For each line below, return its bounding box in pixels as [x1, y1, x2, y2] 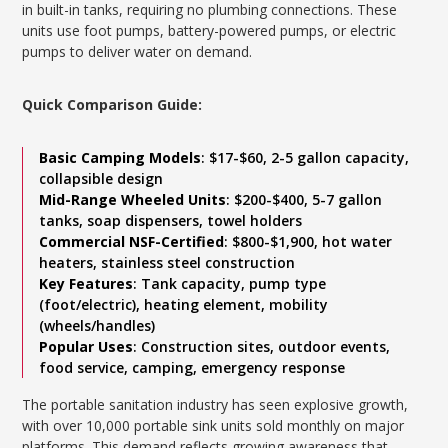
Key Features [39, 274, 134, 293]
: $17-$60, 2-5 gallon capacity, [201, 148, 410, 167]
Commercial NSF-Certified [39, 232, 225, 251]
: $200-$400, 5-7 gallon [226, 190, 383, 209]
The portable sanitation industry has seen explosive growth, [22, 395, 409, 414]
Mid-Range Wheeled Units [39, 190, 227, 209]
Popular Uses [39, 337, 134, 356]
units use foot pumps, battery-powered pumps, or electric [22, 21, 397, 40]
